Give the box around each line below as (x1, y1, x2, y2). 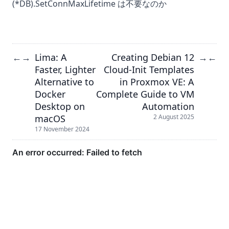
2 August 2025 (153, 112, 194, 122)
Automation (142, 100, 194, 112)
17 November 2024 (35, 125, 89, 134)
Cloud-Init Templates (104, 63, 194, 76)
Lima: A (35, 51, 67, 63)
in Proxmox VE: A (120, 75, 194, 88)
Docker (35, 87, 65, 100)
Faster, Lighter (35, 63, 96, 76)
